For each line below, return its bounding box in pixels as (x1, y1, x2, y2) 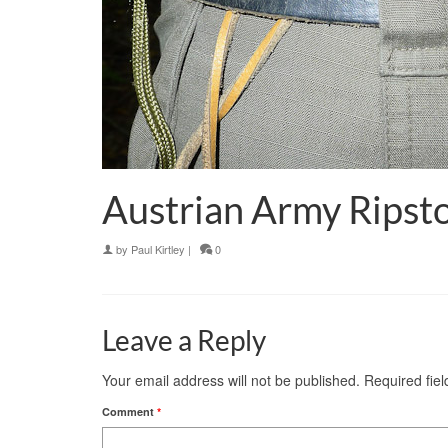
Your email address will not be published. (102, 370, 360, 391)
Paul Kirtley (131, 241, 185, 258)
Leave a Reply (102, 323, 266, 358)
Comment (102, 404, 157, 420)
